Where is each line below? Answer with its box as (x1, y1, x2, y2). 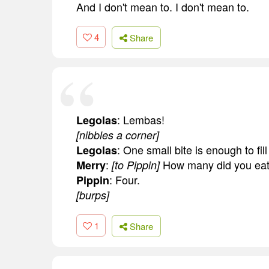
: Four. (109, 172, 140, 188)
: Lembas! (117, 112, 165, 128)
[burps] (76, 187, 109, 203)
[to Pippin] (112, 157, 160, 173)
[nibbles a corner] (76, 127, 159, 143)
